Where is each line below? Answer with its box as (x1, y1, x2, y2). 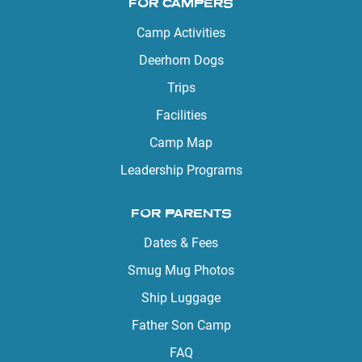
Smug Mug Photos (128, 262, 234, 278)
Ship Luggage (141, 289, 221, 305)
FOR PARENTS (130, 205, 232, 220)
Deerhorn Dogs (138, 52, 224, 68)
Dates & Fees (144, 234, 218, 250)
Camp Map (149, 134, 213, 150)
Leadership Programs (120, 162, 242, 178)
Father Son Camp (131, 317, 231, 333)
